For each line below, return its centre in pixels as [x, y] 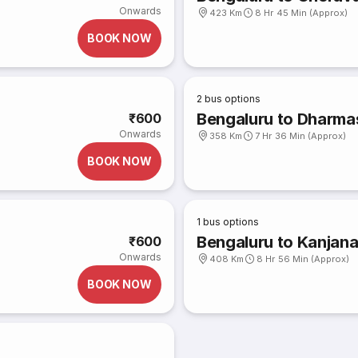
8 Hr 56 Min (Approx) [303, 259]
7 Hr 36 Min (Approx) [301, 136]
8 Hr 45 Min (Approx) [302, 13]
